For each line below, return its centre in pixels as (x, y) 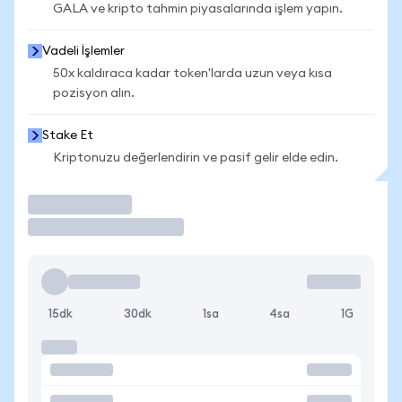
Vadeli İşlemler (83, 51)
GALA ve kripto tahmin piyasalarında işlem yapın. (198, 9)
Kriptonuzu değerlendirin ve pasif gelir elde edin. (196, 158)
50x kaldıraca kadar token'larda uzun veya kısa (192, 74)
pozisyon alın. (94, 93)
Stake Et (68, 135)
